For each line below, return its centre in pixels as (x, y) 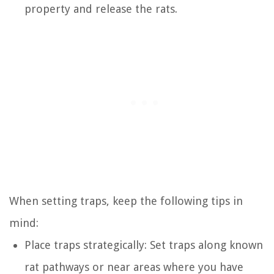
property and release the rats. (101, 9)
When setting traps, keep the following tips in (126, 201)
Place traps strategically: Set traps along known (144, 245)
